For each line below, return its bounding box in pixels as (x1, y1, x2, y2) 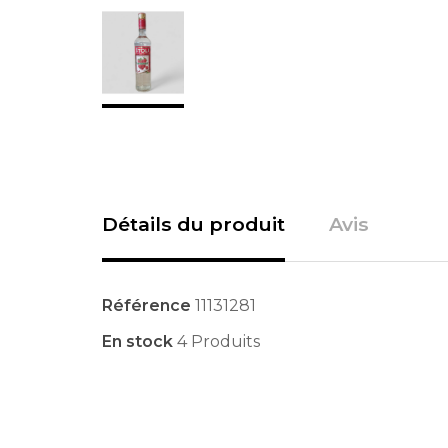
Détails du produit (102, 211, 285, 236)
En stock (102, 331, 173, 351)
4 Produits (177, 331, 260, 351)
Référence (102, 295, 191, 315)
